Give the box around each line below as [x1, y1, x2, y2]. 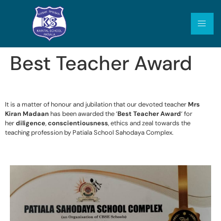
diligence [16, 118, 45, 127]
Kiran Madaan [5, 109, 49, 118]
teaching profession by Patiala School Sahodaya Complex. [5, 128, 174, 137]
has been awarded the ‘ [49, 109, 117, 118]
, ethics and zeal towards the [108, 118, 190, 127]
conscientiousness [48, 118, 108, 127]
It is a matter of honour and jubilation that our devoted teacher [5, 100, 186, 109]
